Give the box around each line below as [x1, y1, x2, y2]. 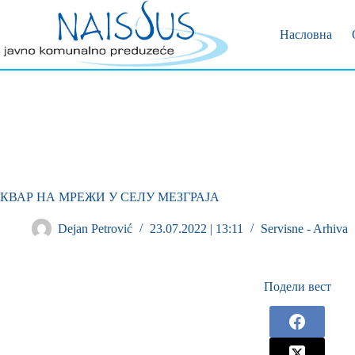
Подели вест [263, 280, 331, 293]
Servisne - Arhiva [261, 222, 348, 236]
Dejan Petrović [58, 222, 132, 236]
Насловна [279, 27, 332, 41]
